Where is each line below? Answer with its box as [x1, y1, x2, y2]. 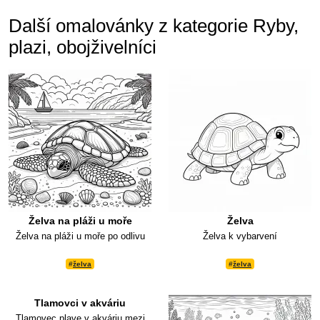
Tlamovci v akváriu [34, 297, 126, 309]
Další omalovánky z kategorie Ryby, [9, 16, 299, 36]
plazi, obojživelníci [9, 37, 156, 58]
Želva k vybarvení [203, 231, 277, 242]
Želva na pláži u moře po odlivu [15, 231, 145, 242]
